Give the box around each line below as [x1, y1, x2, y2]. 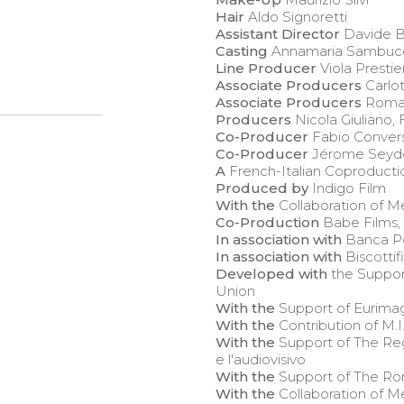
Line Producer [216, 60, 317, 78]
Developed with [216, 265, 327, 283]
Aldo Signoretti [244, 8, 347, 26]
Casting [216, 42, 268, 60]
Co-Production [216, 214, 319, 232]
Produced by [216, 179, 308, 197]
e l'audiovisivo [216, 351, 306, 369]
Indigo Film [308, 179, 386, 197]
